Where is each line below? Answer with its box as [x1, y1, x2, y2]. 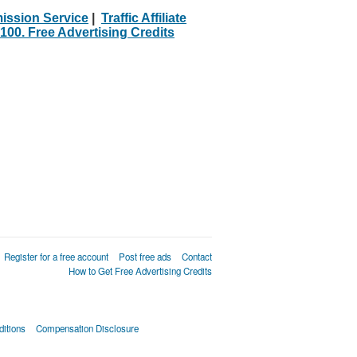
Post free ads [119, 250, 171, 264]
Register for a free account [4, 250, 108, 264]
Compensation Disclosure [35, 322, 139, 335]
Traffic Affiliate [101, 11, 186, 25]
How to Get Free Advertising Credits [69, 265, 212, 278]
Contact [182, 250, 212, 264]
